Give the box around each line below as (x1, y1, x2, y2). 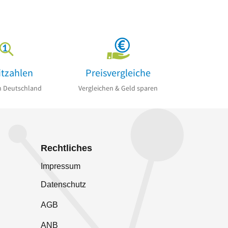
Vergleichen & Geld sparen (78, 83, 158, 93)
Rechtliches (41, 142, 92, 153)
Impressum (41, 161, 80, 170)
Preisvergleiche (85, 66, 151, 79)
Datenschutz (41, 180, 86, 189)
